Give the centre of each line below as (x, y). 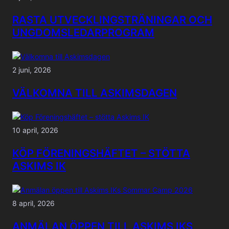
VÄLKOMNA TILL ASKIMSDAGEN (95, 93)
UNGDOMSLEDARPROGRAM (83, 32)
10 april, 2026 (35, 130)
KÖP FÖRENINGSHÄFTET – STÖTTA (101, 153)
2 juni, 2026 (32, 70)
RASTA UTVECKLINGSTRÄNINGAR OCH (112, 19)
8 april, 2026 (33, 203)
